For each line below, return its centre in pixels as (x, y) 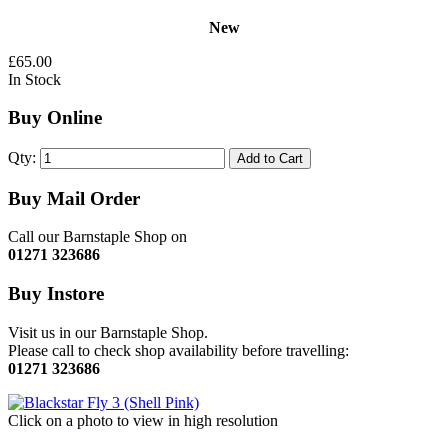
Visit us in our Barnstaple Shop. (108, 332)
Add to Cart (270, 158)
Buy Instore (56, 294)
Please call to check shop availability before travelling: (178, 350)
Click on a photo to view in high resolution (143, 420)
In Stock (34, 79)
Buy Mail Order (74, 198)
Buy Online (55, 118)
